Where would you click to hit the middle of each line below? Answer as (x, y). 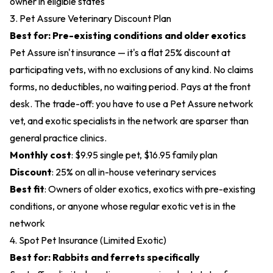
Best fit (27, 189)
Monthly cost (41, 155)
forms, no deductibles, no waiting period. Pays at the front (130, 87)
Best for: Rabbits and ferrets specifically (105, 257)
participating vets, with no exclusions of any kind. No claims (132, 69)
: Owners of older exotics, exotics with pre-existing (150, 189)
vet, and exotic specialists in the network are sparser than (129, 121)
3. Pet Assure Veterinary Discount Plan (90, 18)
